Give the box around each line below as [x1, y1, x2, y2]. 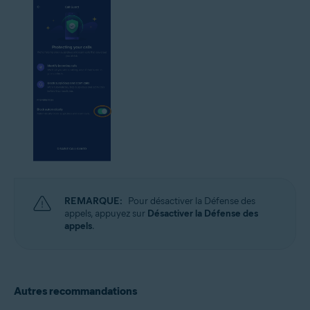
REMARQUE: [64, 195, 122, 208]
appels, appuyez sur [64, 208, 147, 220]
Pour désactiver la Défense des [128, 195, 255, 208]
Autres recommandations [14, 284, 137, 298]
